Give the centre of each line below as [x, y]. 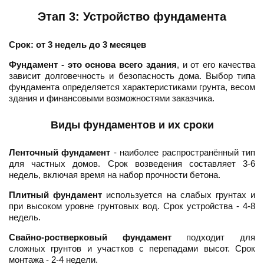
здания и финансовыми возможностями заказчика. [112, 98]
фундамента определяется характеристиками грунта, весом [132, 87]
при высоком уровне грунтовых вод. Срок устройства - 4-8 [132, 206]
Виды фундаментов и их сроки [132, 125]
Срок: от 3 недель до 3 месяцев [77, 45]
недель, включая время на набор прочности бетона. [115, 175]
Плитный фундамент [56, 195]
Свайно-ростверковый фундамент [90, 237]
